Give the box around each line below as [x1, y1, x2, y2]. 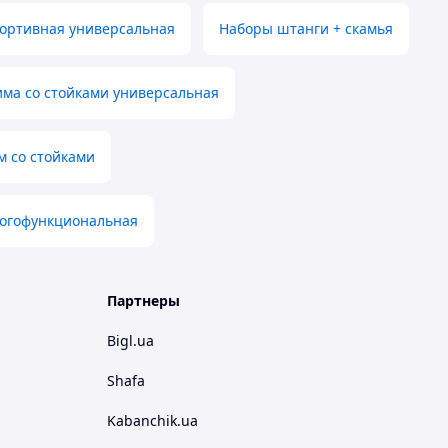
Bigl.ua [107, 331, 154, 351]
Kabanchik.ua [107, 411, 198, 431]
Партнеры [107, 291, 180, 311]
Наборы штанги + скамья [219, 19, 393, 39]
